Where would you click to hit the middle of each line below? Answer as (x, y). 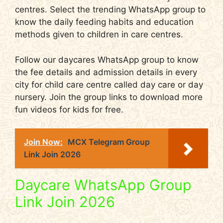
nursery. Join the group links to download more (109, 97)
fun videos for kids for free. (69, 109)
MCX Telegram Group (109, 142)
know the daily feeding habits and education (104, 22)
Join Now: (43, 142)
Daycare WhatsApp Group (103, 185)
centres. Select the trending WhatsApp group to (110, 10)
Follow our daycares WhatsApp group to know (107, 59)
